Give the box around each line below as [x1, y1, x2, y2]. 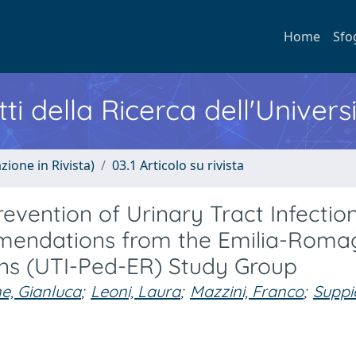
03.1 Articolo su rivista [112, 157, 244, 174]
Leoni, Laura [91, 281, 180, 301]
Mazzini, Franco [190, 281, 304, 301]
